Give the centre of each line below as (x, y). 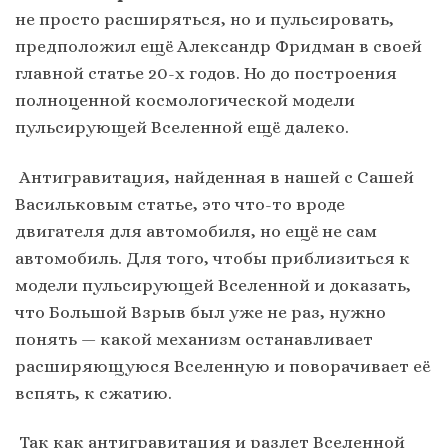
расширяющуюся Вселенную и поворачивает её (222, 365)
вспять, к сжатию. (93, 392)
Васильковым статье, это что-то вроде (180, 203)
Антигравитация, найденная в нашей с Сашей (214, 176)
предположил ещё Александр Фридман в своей (218, 46)
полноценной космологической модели (185, 100)
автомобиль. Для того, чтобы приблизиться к (212, 257)
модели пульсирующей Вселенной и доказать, (213, 284)
